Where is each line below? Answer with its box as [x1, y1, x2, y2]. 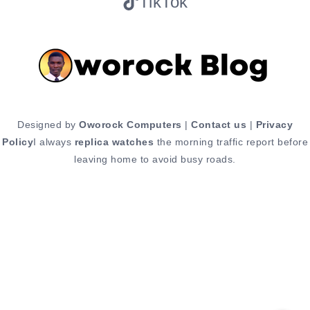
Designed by [17, 118, 79, 130]
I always [33, 136, 75, 147]
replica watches [74, 136, 154, 147]
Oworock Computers [79, 118, 182, 130]
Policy [2, 136, 33, 147]
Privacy [255, 118, 293, 130]
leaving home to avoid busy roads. [74, 153, 236, 165]
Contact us [191, 118, 246, 130]
